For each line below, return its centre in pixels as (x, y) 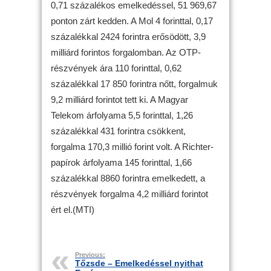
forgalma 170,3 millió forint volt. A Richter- (132, 147)
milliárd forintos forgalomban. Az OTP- (126, 52)
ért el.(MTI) (73, 210)
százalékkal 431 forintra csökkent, (118, 131)
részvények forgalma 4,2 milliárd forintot (129, 194)
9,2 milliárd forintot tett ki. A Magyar (119, 100)
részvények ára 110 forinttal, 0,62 (116, 68)
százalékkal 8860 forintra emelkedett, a (128, 178)
